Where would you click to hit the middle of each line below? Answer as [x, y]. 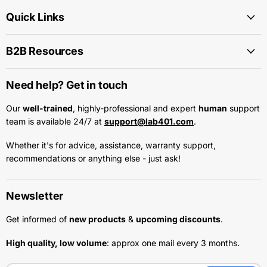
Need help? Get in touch [67, 85]
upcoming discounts [178, 219]
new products [97, 219]
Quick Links [35, 17]
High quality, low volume [56, 243]
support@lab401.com [149, 122]
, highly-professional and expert [136, 108]
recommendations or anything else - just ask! [93, 159]
